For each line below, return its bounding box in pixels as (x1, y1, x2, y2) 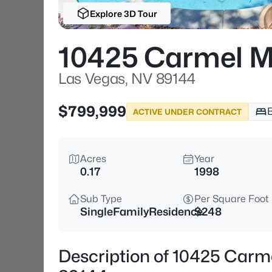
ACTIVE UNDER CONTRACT (133, 106, 242, 117)
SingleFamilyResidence (80, 205, 203, 218)
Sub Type (80, 193, 122, 205)
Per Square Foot (194, 193, 269, 205)
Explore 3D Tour (89, 8, 157, 19)
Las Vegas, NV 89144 (58, 70, 195, 87)
